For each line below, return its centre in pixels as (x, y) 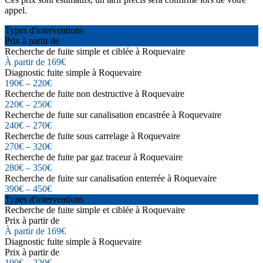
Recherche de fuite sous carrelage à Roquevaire (92, 136)
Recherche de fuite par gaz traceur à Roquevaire (94, 157)
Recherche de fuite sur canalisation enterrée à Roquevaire (111, 178)
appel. (16, 10)
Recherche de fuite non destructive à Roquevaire (95, 93)
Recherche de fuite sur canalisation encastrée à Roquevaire (113, 114)
